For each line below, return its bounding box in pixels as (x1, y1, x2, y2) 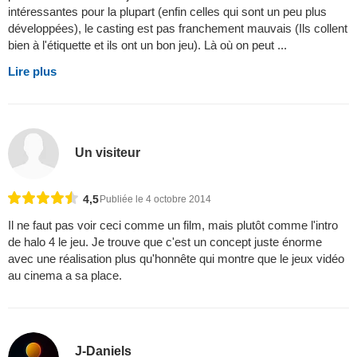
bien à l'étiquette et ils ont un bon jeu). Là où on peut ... (8, 38, 287, 53)
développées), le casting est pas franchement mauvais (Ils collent (8, 22, 347, 36)
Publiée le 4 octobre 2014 (100, 194, 211, 206)
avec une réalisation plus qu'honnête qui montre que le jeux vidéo (8, 252, 344, 266)
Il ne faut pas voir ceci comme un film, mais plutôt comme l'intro (8, 218, 338, 233)
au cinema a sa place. (8, 269, 122, 283)
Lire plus (8, 65, 57, 79)
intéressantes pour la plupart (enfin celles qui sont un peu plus (8, 5, 327, 19)
